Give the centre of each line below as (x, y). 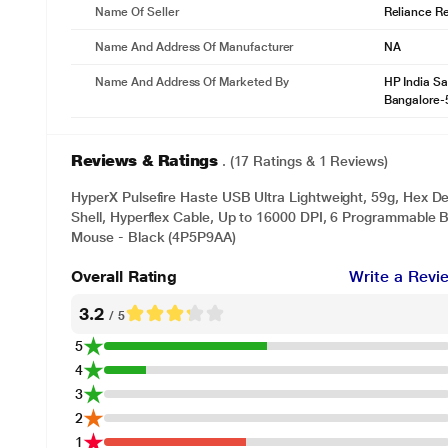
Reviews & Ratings (146, 160)
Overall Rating (124, 276)
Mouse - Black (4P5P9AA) (153, 237)
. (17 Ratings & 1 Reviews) (304, 161)
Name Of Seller (137, 12)
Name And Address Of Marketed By (192, 82)
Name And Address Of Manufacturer (194, 47)
